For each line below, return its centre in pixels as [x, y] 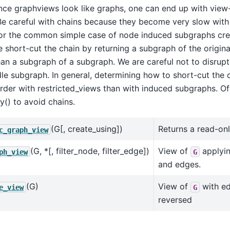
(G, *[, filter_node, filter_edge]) [90, 151]
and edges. [179, 165]
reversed [175, 200]
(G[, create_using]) [87, 129]
